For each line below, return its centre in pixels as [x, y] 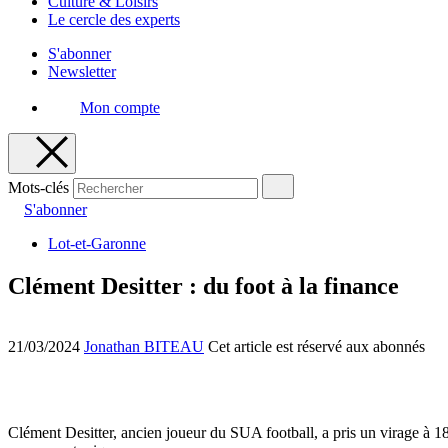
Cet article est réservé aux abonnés [316, 346]
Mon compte [120, 107]
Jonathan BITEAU [144, 346]
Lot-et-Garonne [97, 243]
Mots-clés [38, 187]
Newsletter [82, 71]
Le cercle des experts [114, 19]
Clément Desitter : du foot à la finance [203, 285]
